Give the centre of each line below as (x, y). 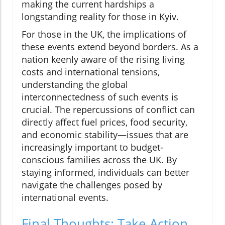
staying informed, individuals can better (105, 173)
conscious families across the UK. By (99, 160)
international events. (65, 198)
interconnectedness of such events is (100, 97)
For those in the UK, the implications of (104, 34)
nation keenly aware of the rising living (103, 60)
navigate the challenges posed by (92, 185)
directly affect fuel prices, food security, (104, 122)
